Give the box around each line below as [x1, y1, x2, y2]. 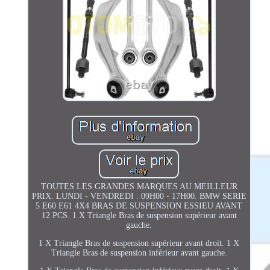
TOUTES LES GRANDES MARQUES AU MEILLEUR [40, 181, 237, 191]
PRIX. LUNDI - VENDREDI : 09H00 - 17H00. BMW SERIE [31, 191, 246, 201]
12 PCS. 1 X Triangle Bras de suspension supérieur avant [41, 210, 237, 220]
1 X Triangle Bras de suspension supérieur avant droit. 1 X [39, 238, 240, 248]
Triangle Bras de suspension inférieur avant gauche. [51, 248, 227, 257]
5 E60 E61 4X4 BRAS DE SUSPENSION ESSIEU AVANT [36, 201, 243, 210]
